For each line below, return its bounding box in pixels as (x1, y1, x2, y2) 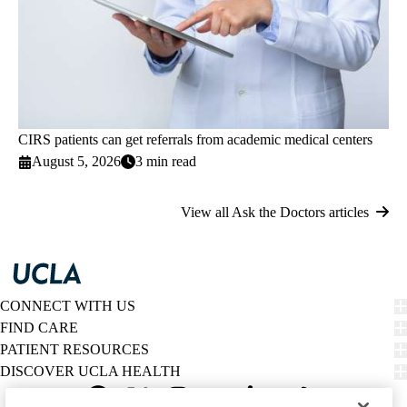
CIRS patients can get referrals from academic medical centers (18, 132, 372, 148)
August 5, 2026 (32, 154, 122, 170)
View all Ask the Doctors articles (181, 204, 369, 221)
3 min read (135, 154, 197, 170)
